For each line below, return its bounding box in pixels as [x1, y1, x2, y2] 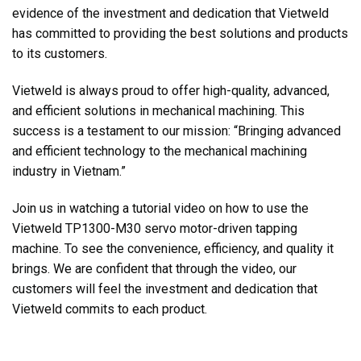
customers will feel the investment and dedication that [12, 280, 317, 297]
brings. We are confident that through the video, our [12, 260, 297, 276]
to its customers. [12, 46, 107, 62]
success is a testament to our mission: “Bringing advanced [12, 123, 341, 139]
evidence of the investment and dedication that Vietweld [12, 6, 329, 22]
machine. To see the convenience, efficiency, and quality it [12, 240, 334, 256]
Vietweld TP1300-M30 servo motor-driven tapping [12, 220, 297, 236]
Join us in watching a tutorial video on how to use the [12, 200, 309, 216]
